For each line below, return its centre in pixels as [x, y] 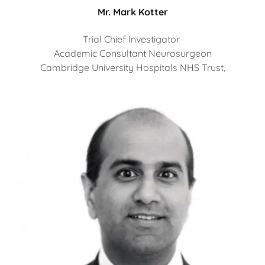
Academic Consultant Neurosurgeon [132, 54]
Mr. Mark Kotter [132, 12]
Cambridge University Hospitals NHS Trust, [132, 68]
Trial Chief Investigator [132, 39]
